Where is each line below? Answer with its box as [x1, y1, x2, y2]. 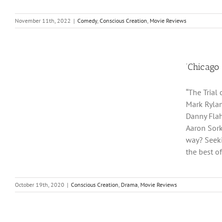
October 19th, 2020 [15, 181, 64, 188]
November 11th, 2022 [15, 17, 71, 24]
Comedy [77, 17, 97, 24]
